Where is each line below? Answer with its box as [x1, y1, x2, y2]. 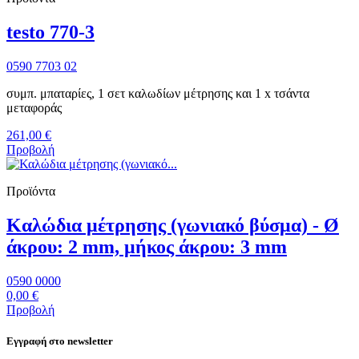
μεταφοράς [6, 100, 62, 115]
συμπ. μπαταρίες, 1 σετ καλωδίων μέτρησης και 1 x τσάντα [6, 86, 309, 100]
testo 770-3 [6, 21, 95, 42]
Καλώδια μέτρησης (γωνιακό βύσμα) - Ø [6, 214, 339, 236]
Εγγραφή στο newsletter [6, 334, 113, 347]
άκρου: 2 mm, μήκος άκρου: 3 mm [6, 236, 287, 257]
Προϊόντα [6, 184, 55, 198]
